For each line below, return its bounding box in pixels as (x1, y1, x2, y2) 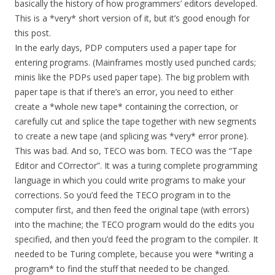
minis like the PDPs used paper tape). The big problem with (15, 71, 249, 83)
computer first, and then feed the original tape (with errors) (15, 204, 249, 216)
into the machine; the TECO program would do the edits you (15, 219, 254, 231)
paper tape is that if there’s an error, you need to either (15, 86, 233, 98)
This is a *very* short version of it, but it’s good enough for (15, 12, 250, 25)
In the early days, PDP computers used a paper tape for (15, 42, 236, 54)
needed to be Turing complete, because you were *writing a (15, 248, 254, 260)
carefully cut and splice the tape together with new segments (15, 115, 257, 128)
